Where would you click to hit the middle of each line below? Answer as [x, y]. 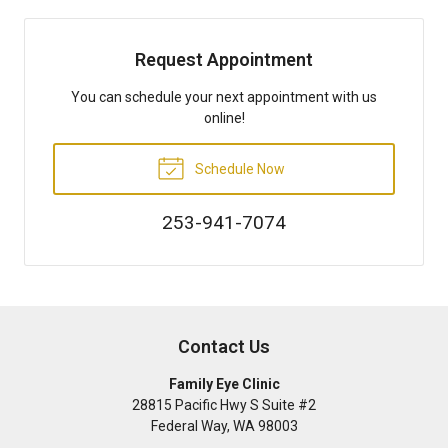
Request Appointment [224, 59]
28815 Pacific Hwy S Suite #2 [224, 404]
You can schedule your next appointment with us [224, 96]
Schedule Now [238, 168]
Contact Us [224, 346]
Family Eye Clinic [224, 383]
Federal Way [188, 425]
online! [224, 117]
